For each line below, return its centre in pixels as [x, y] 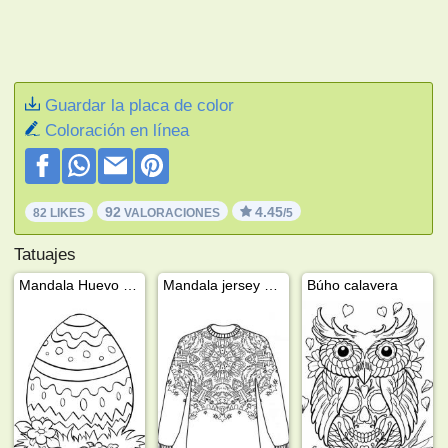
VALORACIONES [171, 212]
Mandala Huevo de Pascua [130, 284]
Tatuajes [45, 254]
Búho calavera [353, 284]
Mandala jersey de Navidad [271, 284]
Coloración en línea [117, 130]
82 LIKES [59, 212]
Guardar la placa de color [140, 105]
